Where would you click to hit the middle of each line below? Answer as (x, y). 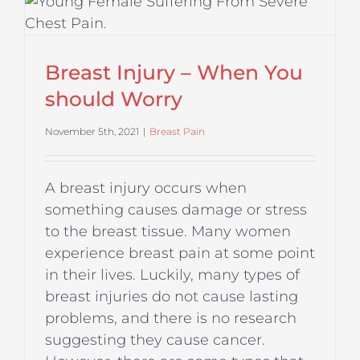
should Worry (114, 99)
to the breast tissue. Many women (168, 232)
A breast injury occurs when (146, 188)
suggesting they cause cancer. (155, 340)
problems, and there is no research (171, 319)
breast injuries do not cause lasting (172, 297)
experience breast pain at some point (180, 254)
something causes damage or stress (176, 210)
